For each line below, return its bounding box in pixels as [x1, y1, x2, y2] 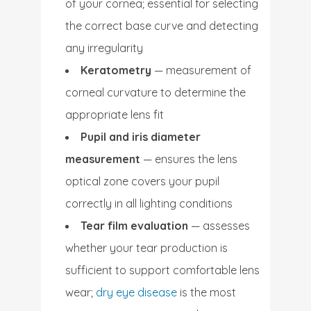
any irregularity [65, 41, 143, 55]
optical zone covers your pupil [65, 174, 219, 188]
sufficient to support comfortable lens [65, 263, 260, 277]
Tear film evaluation [81, 219, 188, 233]
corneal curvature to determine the [65, 85, 246, 99]
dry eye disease [96, 285, 177, 299]
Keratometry [81, 63, 151, 77]
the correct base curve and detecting [65, 19, 258, 33]
